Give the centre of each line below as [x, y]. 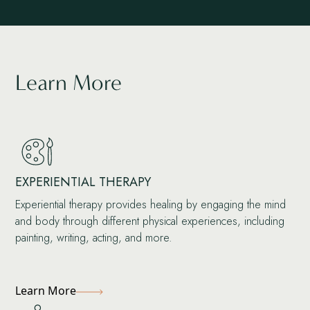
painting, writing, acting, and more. [94, 238]
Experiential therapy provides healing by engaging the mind [151, 205]
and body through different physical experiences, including [150, 221]
